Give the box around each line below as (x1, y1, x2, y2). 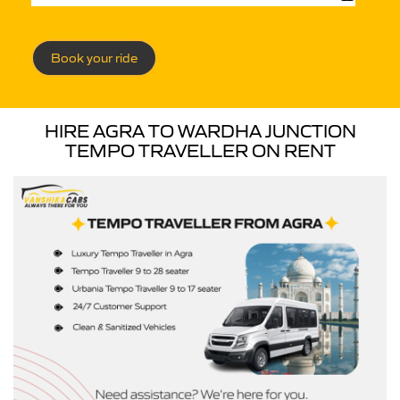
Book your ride (51, 50, 137, 66)
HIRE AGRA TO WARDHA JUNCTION (44, 121, 356, 142)
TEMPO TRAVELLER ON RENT (64, 140, 336, 162)
